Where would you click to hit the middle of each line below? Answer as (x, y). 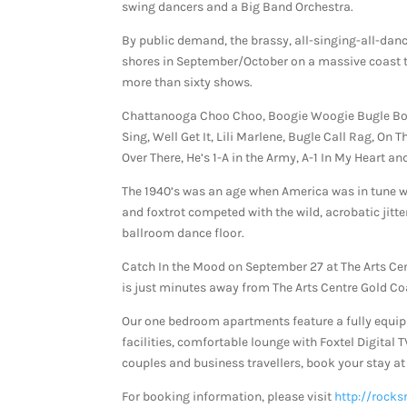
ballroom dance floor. (184, 233)
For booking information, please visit (228, 397)
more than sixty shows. (188, 83)
